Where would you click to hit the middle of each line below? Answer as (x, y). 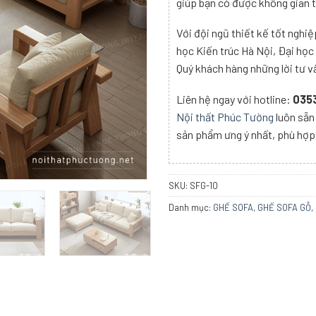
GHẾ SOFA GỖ (284, 207)
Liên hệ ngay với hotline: (235, 99)
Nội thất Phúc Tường (225, 116)
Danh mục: (191, 207)
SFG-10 (204, 185)
